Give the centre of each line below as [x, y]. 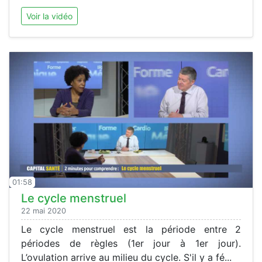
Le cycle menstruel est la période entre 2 [131, 230]
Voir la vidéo [49, 16]
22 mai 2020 [44, 211]
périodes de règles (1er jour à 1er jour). [131, 244]
